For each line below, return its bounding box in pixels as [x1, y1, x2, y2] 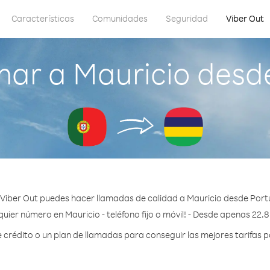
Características [11, 13, 74, 24]
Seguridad [166, 13, 208, 24]
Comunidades [92, 13, 148, 24]
